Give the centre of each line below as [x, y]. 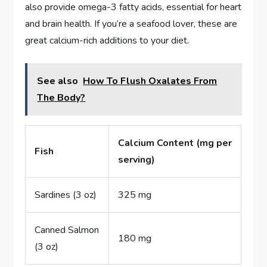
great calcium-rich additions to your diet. [107, 40]
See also [58, 81]
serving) [137, 159]
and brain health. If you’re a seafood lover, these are [131, 24]
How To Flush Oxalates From [150, 81]
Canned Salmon [67, 230]
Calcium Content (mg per [175, 143]
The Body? [61, 97]
